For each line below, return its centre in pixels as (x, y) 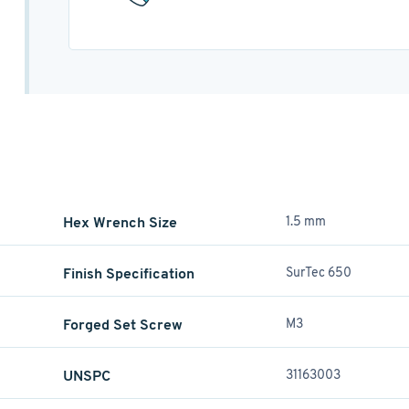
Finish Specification (128, 273)
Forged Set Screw (122, 325)
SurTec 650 (318, 272)
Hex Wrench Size (120, 222)
